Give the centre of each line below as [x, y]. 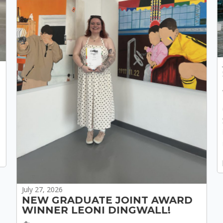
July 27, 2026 [42, 190]
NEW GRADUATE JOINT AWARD [107, 200]
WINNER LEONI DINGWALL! [96, 210]
